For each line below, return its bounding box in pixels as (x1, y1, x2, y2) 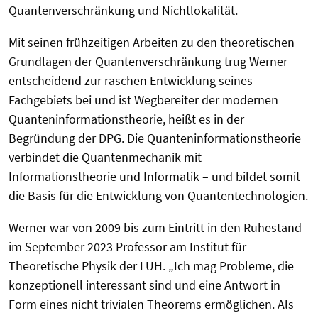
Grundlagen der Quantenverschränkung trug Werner (9, 53, 287, 70)
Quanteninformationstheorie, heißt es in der (9, 110, 244, 127)
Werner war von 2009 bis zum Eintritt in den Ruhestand (9, 219, 302, 236)
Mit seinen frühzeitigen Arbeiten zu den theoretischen (9, 33, 295, 50)
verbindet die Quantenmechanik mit (9, 148, 202, 165)
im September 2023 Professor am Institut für (9, 238, 246, 255)
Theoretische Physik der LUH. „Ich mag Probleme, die (9, 257, 294, 274)
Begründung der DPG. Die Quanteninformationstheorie (9, 129, 301, 146)
